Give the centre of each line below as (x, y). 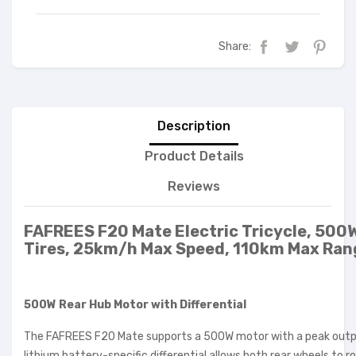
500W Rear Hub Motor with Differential (135, 305)
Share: (235, 47)
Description (194, 126)
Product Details (194, 157)
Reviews (194, 187)
